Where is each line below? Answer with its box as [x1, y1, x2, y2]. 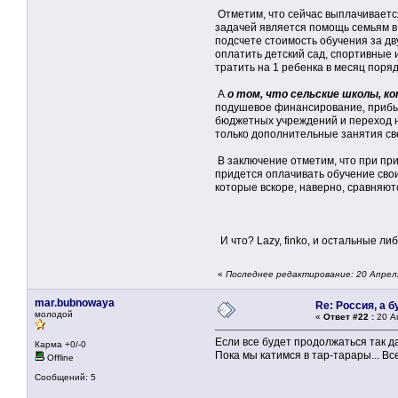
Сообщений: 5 [35, 372, 96, 383]
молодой [35, 309, 73, 320]
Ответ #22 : [323, 312, 374, 322]
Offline [44, 353, 74, 363]
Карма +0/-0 [35, 339, 86, 350]
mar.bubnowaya [35, 297, 115, 310]
